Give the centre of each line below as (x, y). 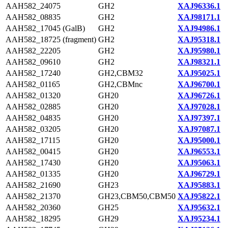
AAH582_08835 (33, 17)
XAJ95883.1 (199, 185)
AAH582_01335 (33, 174)
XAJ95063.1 (199, 163)
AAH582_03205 (33, 129)
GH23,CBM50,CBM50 (137, 196)
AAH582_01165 (33, 84)
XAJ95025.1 (199, 73)
